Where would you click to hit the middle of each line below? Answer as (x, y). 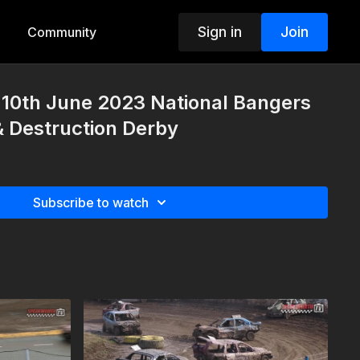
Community (61, 32)
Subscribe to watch (91, 202)
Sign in (219, 31)
